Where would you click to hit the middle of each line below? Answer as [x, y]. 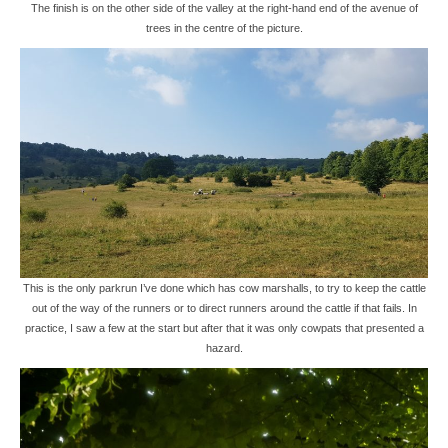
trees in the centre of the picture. [224, 28]
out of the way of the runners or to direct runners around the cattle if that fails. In [224, 307]
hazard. [224, 347]
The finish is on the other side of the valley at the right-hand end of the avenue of [224, 8]
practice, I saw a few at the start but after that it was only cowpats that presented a [224, 327]
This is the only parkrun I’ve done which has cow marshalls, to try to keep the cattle [224, 287]
